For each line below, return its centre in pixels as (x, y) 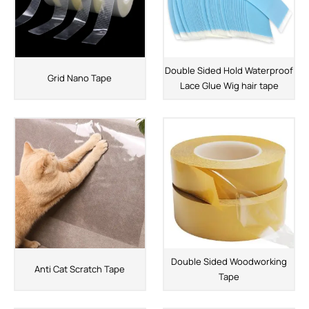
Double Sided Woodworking (229, 261)
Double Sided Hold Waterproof (229, 71)
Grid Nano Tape (80, 78)
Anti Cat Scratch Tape (80, 269)
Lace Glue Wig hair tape (229, 86)
